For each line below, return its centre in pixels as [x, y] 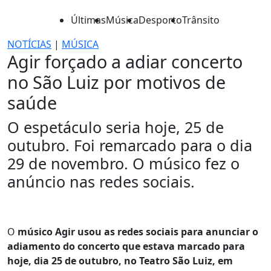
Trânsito [201, 20]
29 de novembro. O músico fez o [123, 163]
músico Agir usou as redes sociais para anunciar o [138, 232]
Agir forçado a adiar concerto [125, 61]
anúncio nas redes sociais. [101, 181]
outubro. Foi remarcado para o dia [130, 145]
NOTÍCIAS [29, 44]
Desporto [160, 20]
